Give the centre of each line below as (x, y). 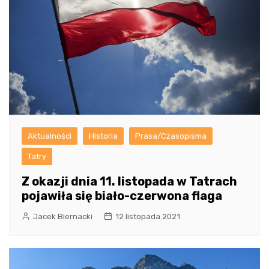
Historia (103, 136)
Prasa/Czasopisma (171, 136)
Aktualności (50, 136)
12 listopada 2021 (148, 217)
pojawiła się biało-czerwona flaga (122, 196)
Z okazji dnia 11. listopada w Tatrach (129, 182)
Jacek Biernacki (63, 217)
